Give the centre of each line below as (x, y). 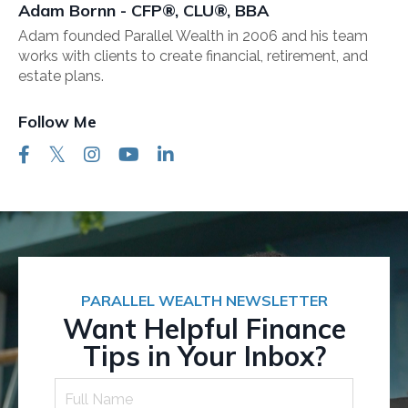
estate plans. (61, 76)
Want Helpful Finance (204, 329)
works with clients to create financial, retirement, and (193, 56)
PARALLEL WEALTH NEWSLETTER (204, 301)
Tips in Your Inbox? (204, 357)
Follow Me (57, 122)
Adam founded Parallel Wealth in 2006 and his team (193, 36)
